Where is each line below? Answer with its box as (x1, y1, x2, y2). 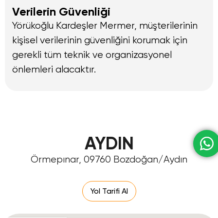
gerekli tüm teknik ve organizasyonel (12, 49, 172, 60)
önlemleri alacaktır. (12, 63, 96, 75)
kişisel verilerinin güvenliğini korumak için (12, 34, 187, 46)
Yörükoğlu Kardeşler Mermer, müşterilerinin (12, 19, 198, 31)
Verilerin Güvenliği (12, 4, 110, 18)
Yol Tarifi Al (90, 186, 128, 196)
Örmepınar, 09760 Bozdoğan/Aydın (31, 154, 187, 165)
